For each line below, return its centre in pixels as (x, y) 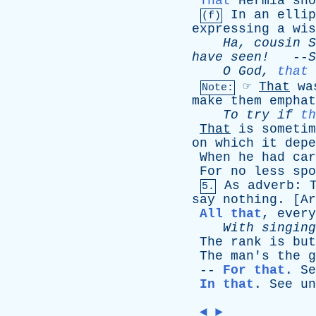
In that (227, 284)
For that (254, 270)
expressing (231, 29)
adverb (271, 186)
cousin (277, 43)
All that (231, 214)
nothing (250, 200)
